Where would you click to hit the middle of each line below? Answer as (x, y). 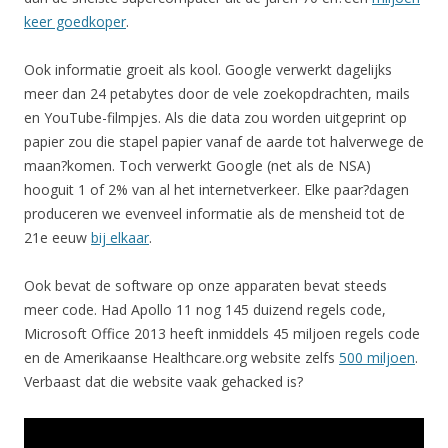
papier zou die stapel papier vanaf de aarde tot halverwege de (224, 141)
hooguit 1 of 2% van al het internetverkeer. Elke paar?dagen (216, 189)
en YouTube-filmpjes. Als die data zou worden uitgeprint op (215, 117)
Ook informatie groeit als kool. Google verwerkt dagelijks (208, 69)
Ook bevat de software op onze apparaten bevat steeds (205, 285)
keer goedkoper (75, 21)
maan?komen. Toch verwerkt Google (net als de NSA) (197, 165)
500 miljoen (377, 357)
